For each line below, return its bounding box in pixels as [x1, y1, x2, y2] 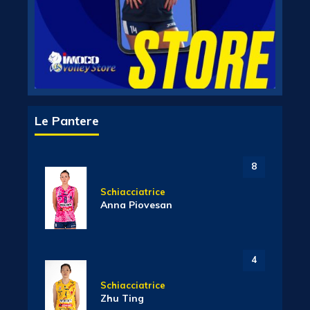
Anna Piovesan [100, 199, 172, 211]
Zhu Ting [100, 292, 144, 304]
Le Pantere [35, 113, 99, 129]
